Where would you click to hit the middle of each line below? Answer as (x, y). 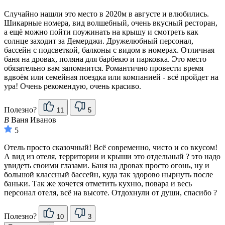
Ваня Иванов (33, 120)
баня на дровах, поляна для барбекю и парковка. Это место (105, 59)
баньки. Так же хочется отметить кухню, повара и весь (98, 184)
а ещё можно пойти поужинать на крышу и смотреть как (101, 32)
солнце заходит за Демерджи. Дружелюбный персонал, (99, 41)
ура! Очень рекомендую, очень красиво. (73, 86)
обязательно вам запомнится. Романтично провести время (104, 68)
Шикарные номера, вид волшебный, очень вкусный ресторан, (111, 23)
